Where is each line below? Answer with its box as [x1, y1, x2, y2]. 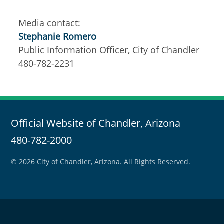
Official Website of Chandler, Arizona [11, 116, 180, 130]
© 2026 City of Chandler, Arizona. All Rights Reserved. [11, 157, 190, 166]
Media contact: [18, 17, 80, 29]
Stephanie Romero [18, 30, 96, 42]
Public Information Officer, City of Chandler [18, 44, 199, 56]
